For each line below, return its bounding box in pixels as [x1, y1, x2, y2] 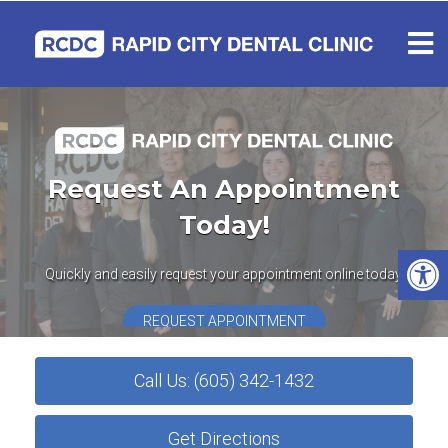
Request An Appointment [48, 173, 400, 206]
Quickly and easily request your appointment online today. [44, 266, 404, 283]
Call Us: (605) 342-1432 [134, 370, 314, 391]
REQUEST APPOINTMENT [142, 313, 306, 330]
